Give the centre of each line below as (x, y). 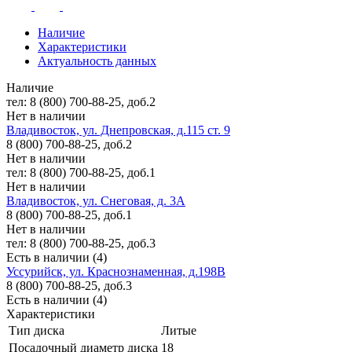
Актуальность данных (97, 60)
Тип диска (37, 330)
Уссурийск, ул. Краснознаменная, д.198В (116, 271)
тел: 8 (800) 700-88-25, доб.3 (81, 243)
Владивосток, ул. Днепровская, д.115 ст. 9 (118, 130)
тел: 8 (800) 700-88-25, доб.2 (81, 101)
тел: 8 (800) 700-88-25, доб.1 (81, 172)
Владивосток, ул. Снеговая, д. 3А (96, 200)
